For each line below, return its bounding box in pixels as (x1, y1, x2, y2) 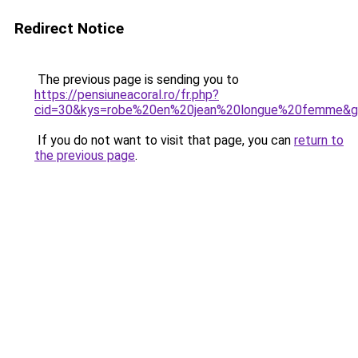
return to (294, 133, 344, 148)
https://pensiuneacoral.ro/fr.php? (34, 87, 219, 102)
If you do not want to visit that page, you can (34, 133, 294, 148)
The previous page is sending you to (34, 72, 239, 87)
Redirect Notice (14, 19, 124, 38)
